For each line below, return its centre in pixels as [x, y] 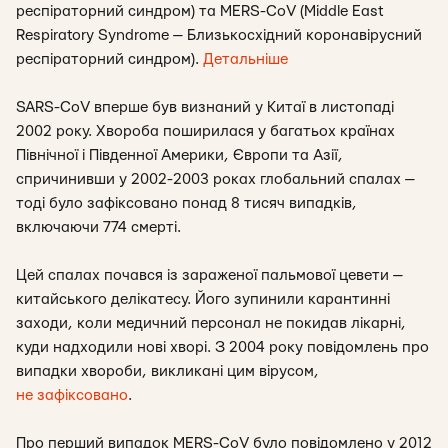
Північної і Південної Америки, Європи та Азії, [179, 155]
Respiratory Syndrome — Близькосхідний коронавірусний [219, 35]
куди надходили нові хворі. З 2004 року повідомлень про [222, 347]
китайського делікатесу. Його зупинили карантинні [203, 299]
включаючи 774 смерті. [98, 227]
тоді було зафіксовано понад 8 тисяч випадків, [186, 203]
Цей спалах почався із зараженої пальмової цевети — [209, 275]
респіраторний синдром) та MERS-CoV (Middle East [199, 11]
